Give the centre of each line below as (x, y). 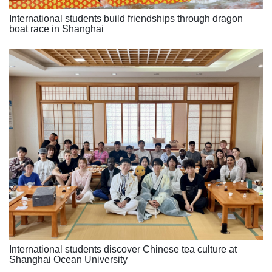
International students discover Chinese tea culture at (123, 249)
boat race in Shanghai (56, 29)
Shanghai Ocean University (68, 259)
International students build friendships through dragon (126, 19)
